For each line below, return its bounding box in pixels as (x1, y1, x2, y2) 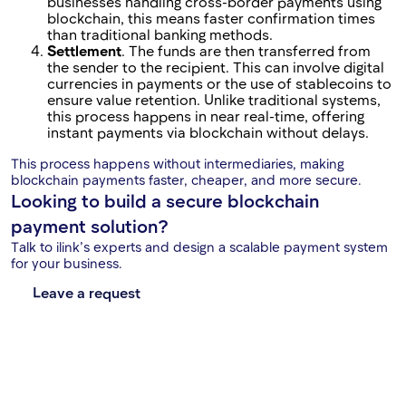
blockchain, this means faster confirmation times (47, 9, 375, 27)
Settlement (47, 42, 121, 60)
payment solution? (11, 215, 169, 237)
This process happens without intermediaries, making (11, 155, 344, 172)
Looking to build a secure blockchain (11, 189, 319, 212)
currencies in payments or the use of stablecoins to (47, 74, 391, 92)
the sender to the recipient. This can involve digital (47, 58, 384, 76)
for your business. (11, 255, 122, 272)
